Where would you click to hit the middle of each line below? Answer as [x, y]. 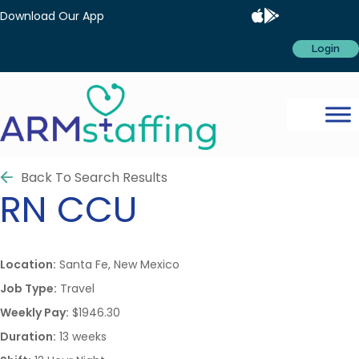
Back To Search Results [94, 177]
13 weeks [81, 336]
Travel [76, 288]
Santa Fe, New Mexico [118, 264]
